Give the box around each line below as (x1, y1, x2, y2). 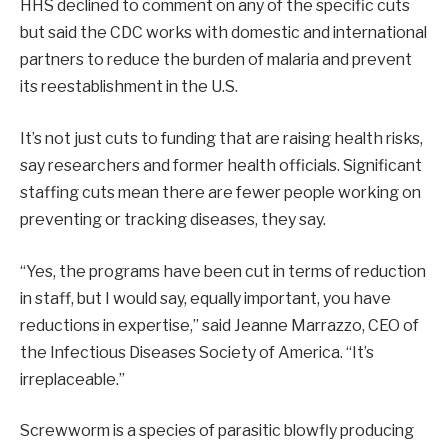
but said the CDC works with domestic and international (20, 23, 427, 43)
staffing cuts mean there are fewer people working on (20, 182, 421, 202)
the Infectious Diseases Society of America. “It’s (20, 342, 374, 362)
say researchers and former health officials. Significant (20, 155, 422, 175)
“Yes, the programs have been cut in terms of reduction (20, 261, 426, 281)
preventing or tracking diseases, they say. (20, 209, 326, 229)
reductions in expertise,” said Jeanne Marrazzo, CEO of (20, 315, 419, 335)
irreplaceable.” (20, 369, 125, 389)
